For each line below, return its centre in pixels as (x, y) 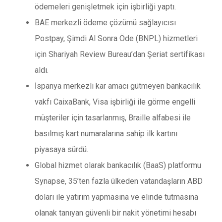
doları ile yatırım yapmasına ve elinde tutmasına (116, 197)
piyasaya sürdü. (61, 150)
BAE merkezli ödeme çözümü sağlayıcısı (105, 23)
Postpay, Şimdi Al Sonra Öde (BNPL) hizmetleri (116, 39)
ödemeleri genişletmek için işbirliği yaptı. (105, 7)
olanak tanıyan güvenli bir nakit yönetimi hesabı (115, 213)
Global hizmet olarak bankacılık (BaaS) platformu (118, 166)
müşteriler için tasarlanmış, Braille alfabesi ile (113, 118)
